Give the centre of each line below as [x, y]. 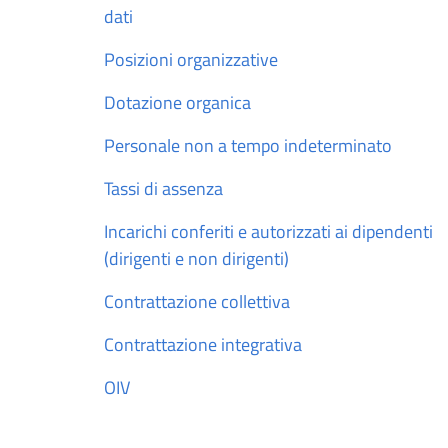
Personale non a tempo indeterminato [248, 145]
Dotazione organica [177, 102]
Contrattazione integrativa [203, 344]
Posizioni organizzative [191, 59]
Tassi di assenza [163, 188]
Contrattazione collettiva [197, 301]
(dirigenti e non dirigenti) [196, 258]
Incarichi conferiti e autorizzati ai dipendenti [268, 231]
